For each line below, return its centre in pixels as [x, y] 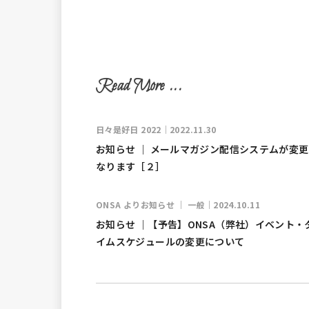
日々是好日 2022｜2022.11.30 [156, 130]
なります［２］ [131, 167]
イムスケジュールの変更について [170, 242]
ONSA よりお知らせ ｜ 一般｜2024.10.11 [178, 205]
